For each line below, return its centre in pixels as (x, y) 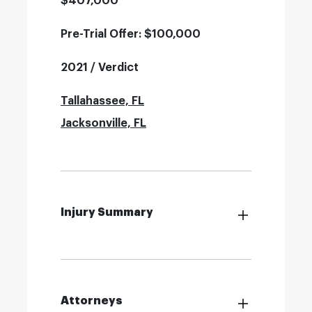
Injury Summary (107, 212)
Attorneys (92, 301)
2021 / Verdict (100, 68)
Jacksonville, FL (103, 123)
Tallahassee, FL (102, 101)
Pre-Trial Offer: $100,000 (131, 34)
